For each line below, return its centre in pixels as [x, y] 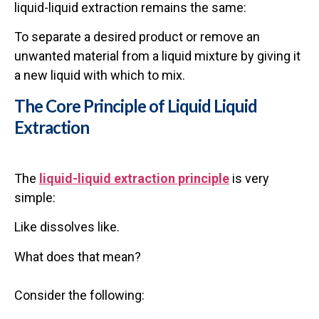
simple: [35, 197]
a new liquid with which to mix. [100, 75]
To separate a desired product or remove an [137, 37]
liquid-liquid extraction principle [134, 178]
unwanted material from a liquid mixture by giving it [157, 56]
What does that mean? [78, 256]
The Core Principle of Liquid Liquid [136, 105]
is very [249, 178]
